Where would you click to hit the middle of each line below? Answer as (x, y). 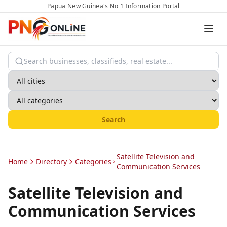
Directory (51, 161)
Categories (93, 161)
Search (113, 119)
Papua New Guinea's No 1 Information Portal (113, 6)
